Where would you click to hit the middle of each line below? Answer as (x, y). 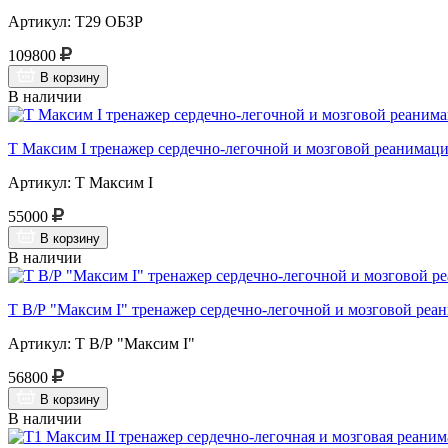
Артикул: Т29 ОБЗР (75, 21)
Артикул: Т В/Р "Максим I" (101, 343)
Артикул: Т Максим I (80, 182)
